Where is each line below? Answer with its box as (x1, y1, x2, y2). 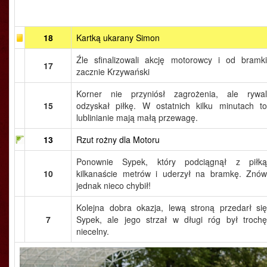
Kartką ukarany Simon (76, 32, 160, 44)
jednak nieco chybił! (76, 179, 151, 191)
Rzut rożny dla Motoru (76, 133, 160, 145)
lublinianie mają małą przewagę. (76, 111, 198, 123)
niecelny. (76, 225, 109, 237)
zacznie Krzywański (76, 66, 150, 77)
